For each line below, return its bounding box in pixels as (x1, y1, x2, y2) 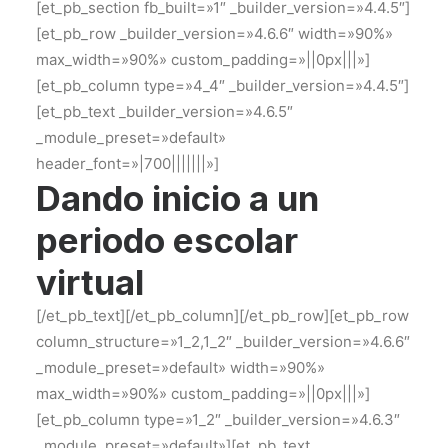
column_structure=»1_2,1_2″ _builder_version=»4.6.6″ (36, 332, 410, 351)
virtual (36, 261, 144, 303)
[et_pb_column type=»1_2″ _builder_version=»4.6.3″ (36, 410, 400, 429)
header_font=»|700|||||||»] (36, 154, 219, 173)
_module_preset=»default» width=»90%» (36, 358, 325, 377)
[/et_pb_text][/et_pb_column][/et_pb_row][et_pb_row (36, 306, 409, 325)
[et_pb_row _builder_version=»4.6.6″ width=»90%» (36, 24, 393, 43)
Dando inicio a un (36, 177, 319, 219)
